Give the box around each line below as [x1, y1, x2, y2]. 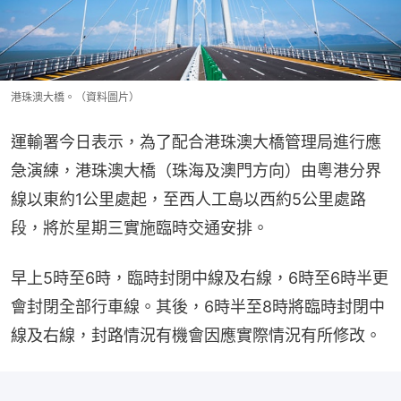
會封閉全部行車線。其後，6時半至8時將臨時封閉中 [11, 297, 385, 317]
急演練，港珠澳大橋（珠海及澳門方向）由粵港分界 [11, 161, 381, 181]
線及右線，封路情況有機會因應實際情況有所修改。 [11, 326, 381, 346]
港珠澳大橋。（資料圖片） [11, 90, 140, 105]
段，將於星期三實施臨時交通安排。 [11, 218, 269, 238]
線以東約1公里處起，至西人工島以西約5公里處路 [11, 190, 366, 209]
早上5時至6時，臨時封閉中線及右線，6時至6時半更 [11, 269, 388, 288]
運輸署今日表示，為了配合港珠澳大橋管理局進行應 [11, 132, 381, 152]
